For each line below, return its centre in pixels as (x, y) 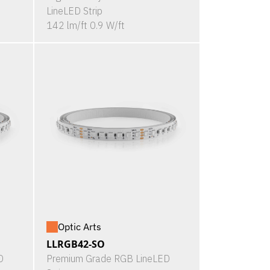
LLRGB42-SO (75, 244)
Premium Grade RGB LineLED (108, 259)
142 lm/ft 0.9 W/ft (85, 25)
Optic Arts (79, 227)
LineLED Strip (74, 11)
